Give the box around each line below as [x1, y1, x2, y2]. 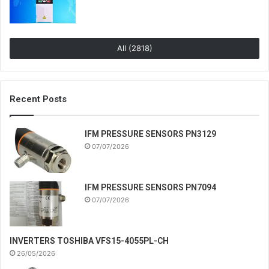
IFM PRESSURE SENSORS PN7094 [85, 182, 216, 192]
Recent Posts [10, 93, 67, 104]
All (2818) [116, 43, 153, 53]
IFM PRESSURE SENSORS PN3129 [85, 128, 216, 139]
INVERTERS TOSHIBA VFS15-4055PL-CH [10, 235, 169, 246]
